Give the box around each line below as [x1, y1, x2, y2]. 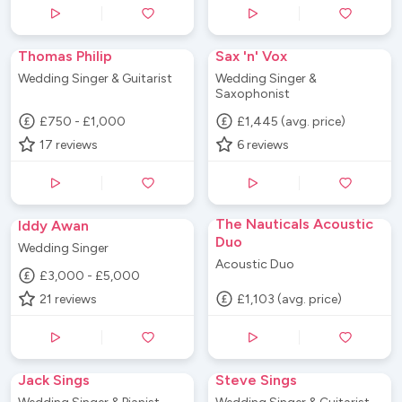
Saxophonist [215, 86, 290, 102]
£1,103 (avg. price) [237, 291, 343, 307]
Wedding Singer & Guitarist [18, 71, 172, 87]
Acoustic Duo [215, 257, 294, 273]
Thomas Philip [18, 48, 112, 66]
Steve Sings [215, 371, 297, 389]
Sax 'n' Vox [215, 48, 287, 66]
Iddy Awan [18, 217, 89, 235]
